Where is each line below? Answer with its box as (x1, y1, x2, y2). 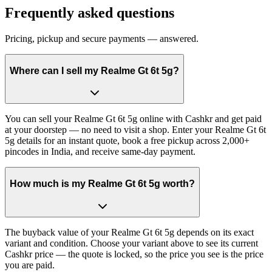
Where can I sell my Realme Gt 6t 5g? (10, 65, 179, 76)
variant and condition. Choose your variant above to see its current (5, 237, 258, 248)
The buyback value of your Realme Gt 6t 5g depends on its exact (5, 226, 254, 237)
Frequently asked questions (5, 5, 174, 21)
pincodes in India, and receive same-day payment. (5, 146, 195, 157)
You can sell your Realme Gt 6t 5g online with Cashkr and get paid (5, 114, 262, 124)
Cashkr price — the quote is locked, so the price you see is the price (5, 248, 263, 259)
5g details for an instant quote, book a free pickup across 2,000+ (5, 135, 250, 146)
